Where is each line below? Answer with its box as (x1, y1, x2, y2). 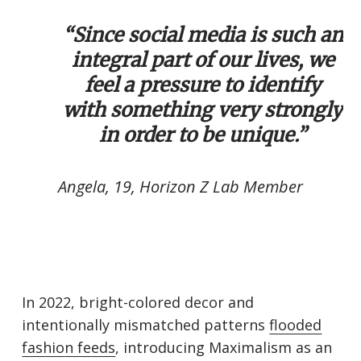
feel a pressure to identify (85, 73, 322, 98)
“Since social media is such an (62, 23, 343, 48)
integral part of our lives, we (71, 48, 334, 73)
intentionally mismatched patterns (22, 315, 270, 335)
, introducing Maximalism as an (115, 338, 333, 358)
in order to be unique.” (99, 122, 307, 148)
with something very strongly (63, 98, 343, 123)
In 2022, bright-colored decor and (22, 293, 255, 313)
